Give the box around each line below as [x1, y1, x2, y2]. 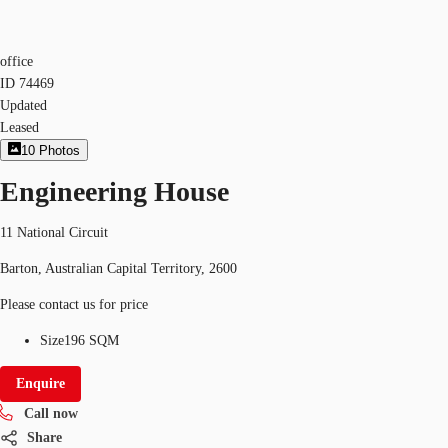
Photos [39, 143, 81, 159]
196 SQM [64, 332, 119, 348]
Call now [24, 405, 78, 421]
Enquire [16, 375, 65, 391]
